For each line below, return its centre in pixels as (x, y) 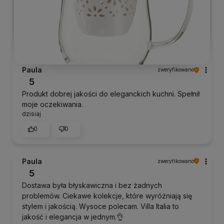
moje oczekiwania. (52, 104)
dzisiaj (31, 114)
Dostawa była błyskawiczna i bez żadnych (92, 185)
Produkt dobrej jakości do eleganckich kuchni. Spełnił (111, 94)
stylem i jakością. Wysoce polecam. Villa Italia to (100, 206)
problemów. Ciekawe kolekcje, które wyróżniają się (107, 195)
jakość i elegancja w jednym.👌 (73, 216)
